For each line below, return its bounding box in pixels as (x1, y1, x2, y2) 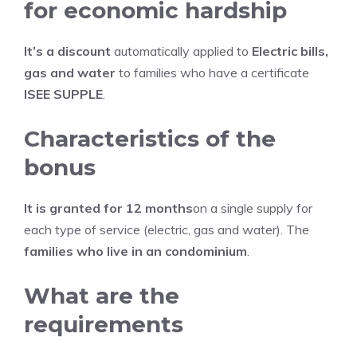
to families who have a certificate (116, 65, 309, 80)
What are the (24, 282, 179, 309)
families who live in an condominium (24, 243, 247, 259)
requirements (24, 311, 183, 338)
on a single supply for (193, 200, 312, 216)
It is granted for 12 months (24, 200, 193, 216)
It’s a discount (24, 43, 111, 59)
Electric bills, (252, 43, 328, 59)
